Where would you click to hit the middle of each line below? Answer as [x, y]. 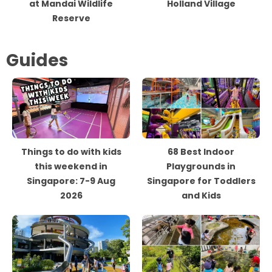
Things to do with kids [71, 152]
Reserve [71, 18]
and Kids [201, 195]
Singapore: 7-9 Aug [71, 181]
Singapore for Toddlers [201, 181]
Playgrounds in [201, 166]
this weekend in [71, 166]
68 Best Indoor [201, 152]
